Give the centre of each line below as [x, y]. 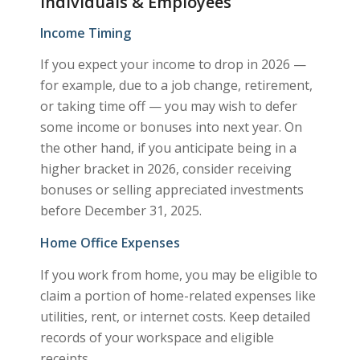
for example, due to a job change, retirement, [176, 86]
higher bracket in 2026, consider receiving [166, 169]
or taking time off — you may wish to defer [168, 106]
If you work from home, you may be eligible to [178, 274]
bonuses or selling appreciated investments [172, 190]
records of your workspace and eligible [157, 337]
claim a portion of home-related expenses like [178, 295]
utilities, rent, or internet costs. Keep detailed [175, 316]
